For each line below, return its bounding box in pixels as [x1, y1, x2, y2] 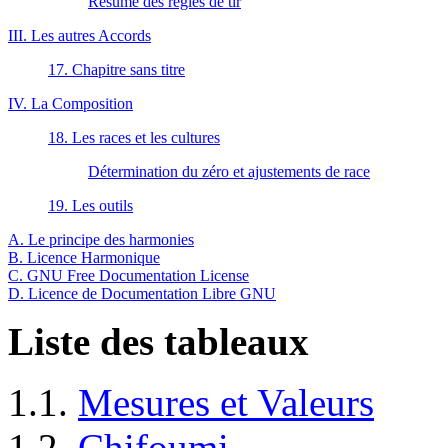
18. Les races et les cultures [48, 128, 220, 146]
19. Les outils [48, 196, 133, 214]
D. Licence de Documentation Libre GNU [8, 284, 276, 302]
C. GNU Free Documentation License [8, 266, 249, 284]
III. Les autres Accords [8, 26, 151, 44]
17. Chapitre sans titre [48, 60, 185, 78]
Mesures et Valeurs [78, 380, 374, 424]
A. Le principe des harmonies [8, 230, 194, 248]
